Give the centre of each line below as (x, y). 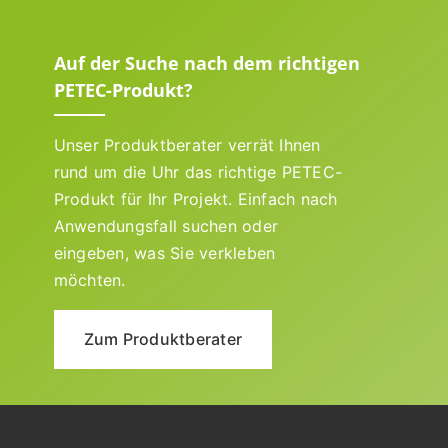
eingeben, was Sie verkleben (164, 252)
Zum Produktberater (163, 338)
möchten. (89, 279)
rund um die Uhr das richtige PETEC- (198, 171)
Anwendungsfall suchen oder (165, 225)
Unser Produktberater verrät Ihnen (187, 144)
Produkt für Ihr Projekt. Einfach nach (195, 198)
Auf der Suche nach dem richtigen (206, 62)
